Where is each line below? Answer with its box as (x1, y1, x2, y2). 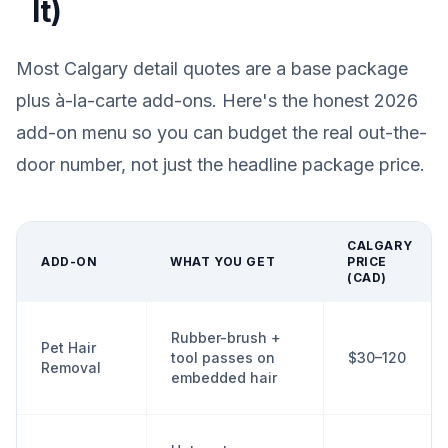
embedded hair (171, 369, 277, 386)
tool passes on (171, 349, 275, 366)
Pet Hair (41, 339, 96, 356)
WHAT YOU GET (170, 254, 276, 269)
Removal (41, 359, 101, 376)
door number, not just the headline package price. (16, 154, 425, 175)
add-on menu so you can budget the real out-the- (16, 122, 427, 143)
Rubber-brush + (171, 329, 281, 346)
